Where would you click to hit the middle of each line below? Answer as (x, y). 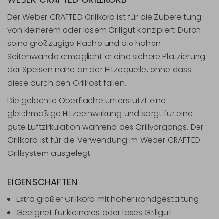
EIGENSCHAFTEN (43, 182)
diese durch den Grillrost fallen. (67, 83)
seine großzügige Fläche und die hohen (84, 43)
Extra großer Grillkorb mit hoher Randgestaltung (108, 199)
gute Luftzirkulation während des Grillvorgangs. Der (106, 127)
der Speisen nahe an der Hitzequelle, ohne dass (99, 69)
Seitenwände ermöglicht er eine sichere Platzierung (107, 56)
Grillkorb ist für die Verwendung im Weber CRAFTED (104, 140)
